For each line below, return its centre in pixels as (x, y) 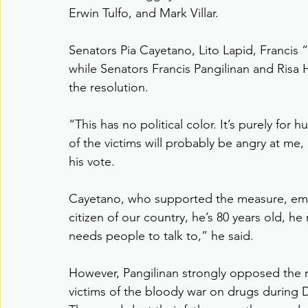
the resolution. (109, 88)
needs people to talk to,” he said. (161, 236)
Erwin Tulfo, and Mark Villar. (144, 13)
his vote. (92, 162)
